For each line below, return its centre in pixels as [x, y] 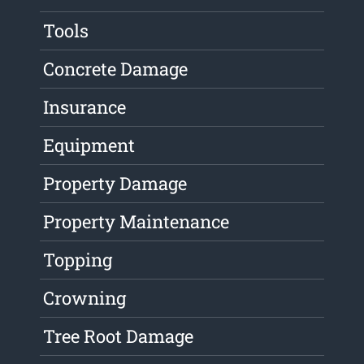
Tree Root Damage [119, 336]
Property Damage [115, 184]
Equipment [89, 145]
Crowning [85, 298]
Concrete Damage [116, 69]
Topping [78, 260]
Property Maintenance [136, 222]
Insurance [85, 107]
